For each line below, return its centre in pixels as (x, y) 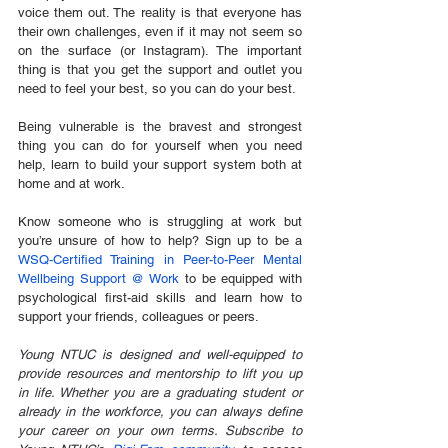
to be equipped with (241, 278)
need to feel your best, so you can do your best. (158, 88)
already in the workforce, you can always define (160, 411)
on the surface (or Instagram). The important (160, 50)
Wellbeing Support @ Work (99, 278)
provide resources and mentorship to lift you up (160, 373)
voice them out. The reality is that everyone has (160, 12)
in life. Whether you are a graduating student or (160, 392)
